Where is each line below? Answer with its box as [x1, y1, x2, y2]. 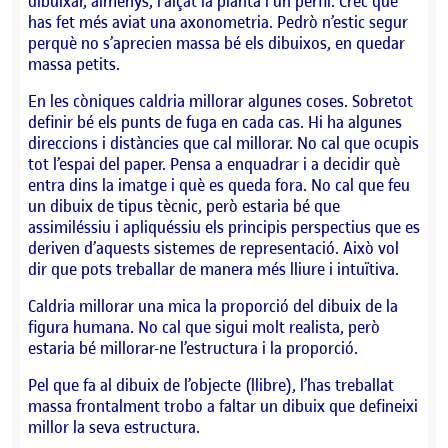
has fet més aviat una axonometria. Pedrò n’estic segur [28, 10, 408, 33]
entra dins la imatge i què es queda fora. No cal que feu [28, 173, 410, 196]
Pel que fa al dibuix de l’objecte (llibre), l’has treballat [28, 373, 394, 396]
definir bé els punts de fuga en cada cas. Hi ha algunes [28, 110, 402, 133]
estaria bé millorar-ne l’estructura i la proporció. [28, 336, 358, 359]
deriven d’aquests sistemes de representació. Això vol [28, 236, 399, 259]
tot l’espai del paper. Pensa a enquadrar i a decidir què [28, 152, 400, 175]
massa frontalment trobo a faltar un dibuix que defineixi [28, 394, 418, 417]
